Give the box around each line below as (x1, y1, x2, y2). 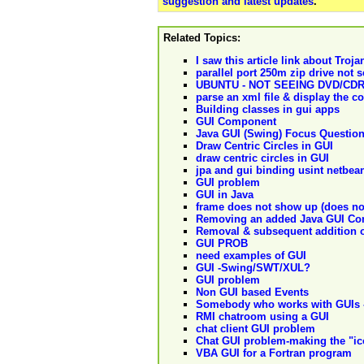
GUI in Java (196, 188, 253, 201)
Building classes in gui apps (196, 103, 340, 116)
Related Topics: (163, 32, 240, 45)
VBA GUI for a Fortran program (196, 347, 352, 360)
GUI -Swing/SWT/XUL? (196, 262, 310, 275)
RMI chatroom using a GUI (196, 310, 329, 323)
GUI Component (196, 115, 276, 128)
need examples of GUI (196, 249, 306, 262)
